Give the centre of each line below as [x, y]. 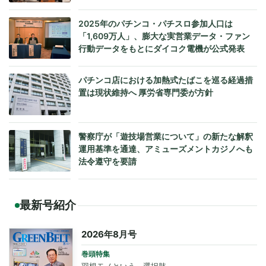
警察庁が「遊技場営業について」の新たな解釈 [166, 137]
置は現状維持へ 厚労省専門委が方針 [146, 93]
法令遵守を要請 [107, 161]
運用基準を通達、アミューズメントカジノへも [166, 149]
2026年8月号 [109, 235]
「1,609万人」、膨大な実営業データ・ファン [164, 36]
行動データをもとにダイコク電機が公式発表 [161, 49]
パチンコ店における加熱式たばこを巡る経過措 [166, 80]
